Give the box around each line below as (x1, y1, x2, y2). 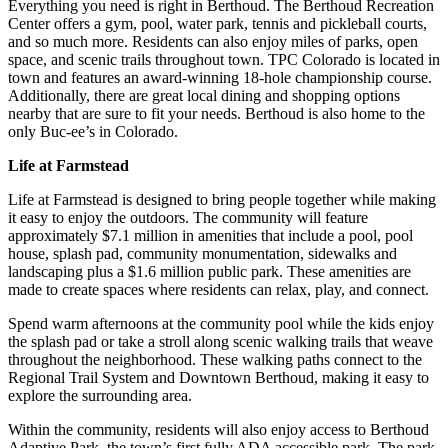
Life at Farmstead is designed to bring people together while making (8, 191, 436, 208)
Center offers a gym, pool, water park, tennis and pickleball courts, (8, 15, 427, 32)
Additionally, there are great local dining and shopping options (8, 87, 400, 104)
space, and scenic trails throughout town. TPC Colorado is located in (8, 51, 440, 68)
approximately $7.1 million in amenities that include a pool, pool (8, 227, 413, 244)
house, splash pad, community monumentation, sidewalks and (8, 245, 397, 262)
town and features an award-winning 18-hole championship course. (8, 69, 432, 86)
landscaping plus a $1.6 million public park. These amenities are (8, 263, 411, 280)
